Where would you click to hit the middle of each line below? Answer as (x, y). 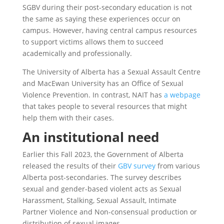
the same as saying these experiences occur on (101, 19)
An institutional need (90, 137)
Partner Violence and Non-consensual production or (109, 212)
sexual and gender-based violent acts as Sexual (102, 189)
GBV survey (136, 166)
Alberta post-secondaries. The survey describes (102, 177)
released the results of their (70, 166)
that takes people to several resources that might (104, 106)
